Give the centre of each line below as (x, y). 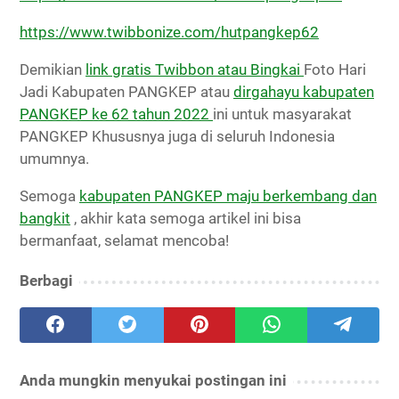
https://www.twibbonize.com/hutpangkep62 (169, 32)
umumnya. (54, 158)
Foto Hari (335, 69)
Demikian (53, 69)
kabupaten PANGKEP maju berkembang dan (228, 195)
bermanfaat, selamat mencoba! (124, 240)
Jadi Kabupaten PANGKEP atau (126, 91)
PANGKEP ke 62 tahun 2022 (116, 114)
